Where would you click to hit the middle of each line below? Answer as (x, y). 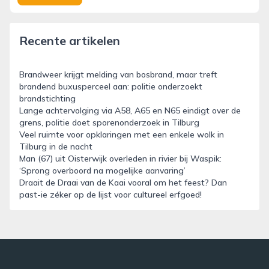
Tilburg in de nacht (56, 147)
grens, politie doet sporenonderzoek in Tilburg (109, 122)
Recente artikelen (70, 41)
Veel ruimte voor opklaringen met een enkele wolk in (122, 134)
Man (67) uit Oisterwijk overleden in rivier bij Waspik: (120, 159)
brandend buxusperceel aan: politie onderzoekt (111, 86)
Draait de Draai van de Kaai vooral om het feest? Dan (123, 183)
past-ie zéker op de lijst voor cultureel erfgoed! (110, 195)
